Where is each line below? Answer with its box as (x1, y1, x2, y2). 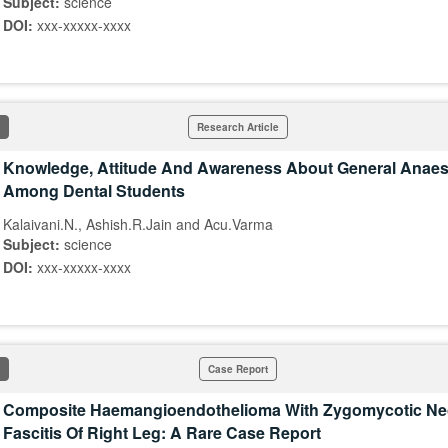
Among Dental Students (3, 179, 185, 202)
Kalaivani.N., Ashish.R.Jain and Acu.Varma (3, 214, 273, 234)
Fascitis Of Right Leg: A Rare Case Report (3, 421, 321, 444)
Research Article (197, 120, 279, 134)
